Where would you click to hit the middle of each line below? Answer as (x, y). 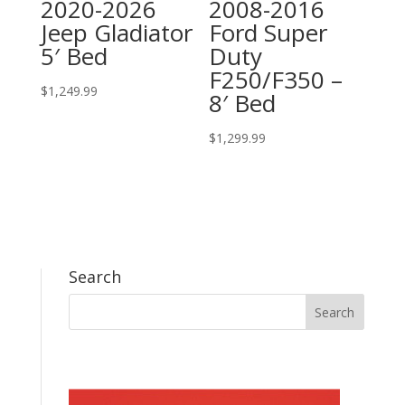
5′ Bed (74, 56)
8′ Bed (243, 103)
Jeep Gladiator (116, 32)
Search (94, 277)
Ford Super (268, 32)
